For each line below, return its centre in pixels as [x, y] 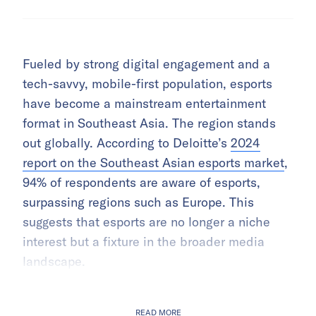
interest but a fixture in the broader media [144, 242]
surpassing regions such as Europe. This [138, 202]
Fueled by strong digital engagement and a [146, 64]
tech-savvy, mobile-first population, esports [147, 84]
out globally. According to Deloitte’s [127, 143]
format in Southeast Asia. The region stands [149, 123]
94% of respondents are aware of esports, [141, 183]
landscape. [54, 262]
